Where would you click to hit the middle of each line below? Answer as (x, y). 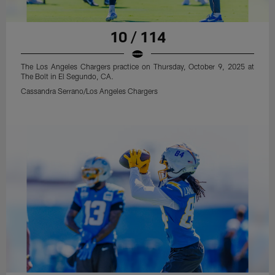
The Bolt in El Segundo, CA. (68, 76)
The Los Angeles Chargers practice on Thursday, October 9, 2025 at (137, 66)
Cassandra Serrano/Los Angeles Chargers (90, 91)
